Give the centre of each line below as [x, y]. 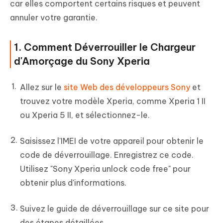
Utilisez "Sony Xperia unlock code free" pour [105, 169]
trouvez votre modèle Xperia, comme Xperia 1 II [113, 101]
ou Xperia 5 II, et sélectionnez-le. [85, 115]
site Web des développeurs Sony [127, 87]
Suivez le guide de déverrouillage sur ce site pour [114, 209]
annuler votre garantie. [54, 18]
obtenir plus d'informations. [73, 183]
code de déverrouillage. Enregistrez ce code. [107, 155]
